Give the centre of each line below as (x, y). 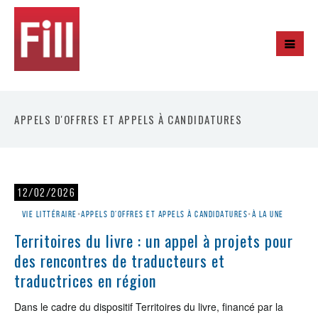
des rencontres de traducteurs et (120, 261)
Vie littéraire (49, 214)
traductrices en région (85, 280)
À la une (268, 214)
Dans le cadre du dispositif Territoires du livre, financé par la (149, 307)
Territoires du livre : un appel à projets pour (154, 241)
